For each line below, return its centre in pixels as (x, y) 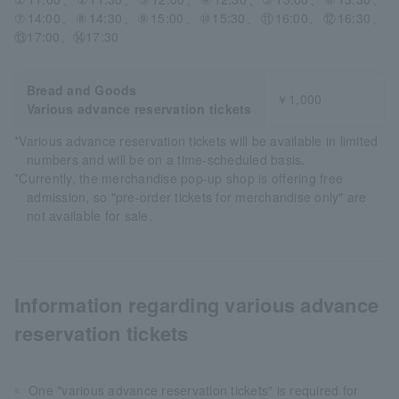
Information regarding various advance (197, 304)
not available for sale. (90, 215)
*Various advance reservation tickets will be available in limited (196, 140)
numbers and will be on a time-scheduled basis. (166, 159)
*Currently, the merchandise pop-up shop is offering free (179, 178)
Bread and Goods (81, 90)
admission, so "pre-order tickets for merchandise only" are (197, 196)
